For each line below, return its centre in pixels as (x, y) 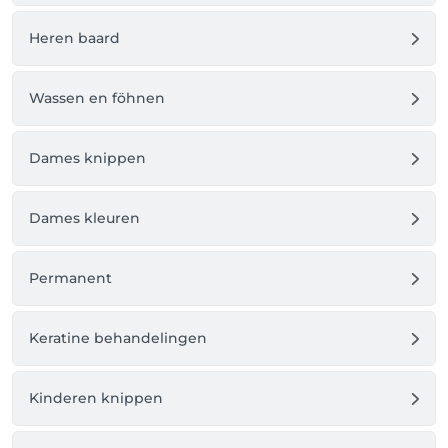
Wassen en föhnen (97, 98)
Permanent (70, 278)
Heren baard (74, 38)
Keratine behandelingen (118, 338)
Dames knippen (87, 158)
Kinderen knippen (96, 398)
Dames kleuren (84, 218)
